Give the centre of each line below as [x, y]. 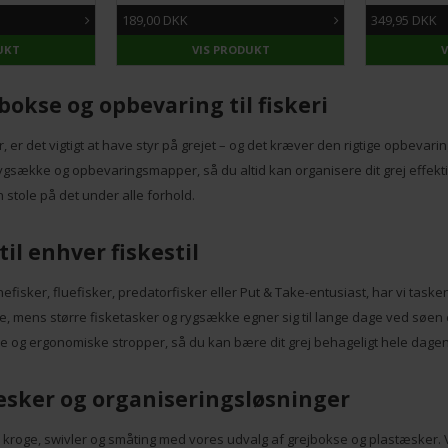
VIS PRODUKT [230, 49]
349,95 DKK [404, 19]
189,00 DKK [154, 19]
